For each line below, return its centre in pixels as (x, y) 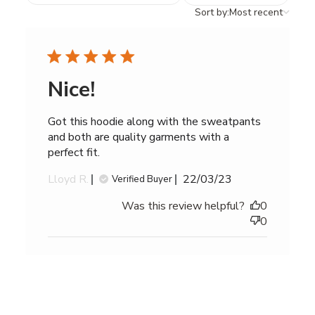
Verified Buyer (142, 180)
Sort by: (212, 13)
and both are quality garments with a (138, 137)
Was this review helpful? (184, 206)
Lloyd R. (68, 180)
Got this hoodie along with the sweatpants (154, 122)
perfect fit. (73, 153)
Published (231, 179)
